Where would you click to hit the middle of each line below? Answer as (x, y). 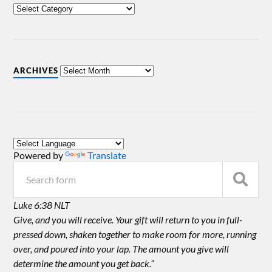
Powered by (39, 155)
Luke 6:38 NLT (42, 205)
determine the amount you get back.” (84, 263)
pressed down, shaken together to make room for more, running (135, 234)
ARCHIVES (36, 71)
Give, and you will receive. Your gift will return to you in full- (128, 220)
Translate (107, 155)
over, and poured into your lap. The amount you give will (121, 249)
